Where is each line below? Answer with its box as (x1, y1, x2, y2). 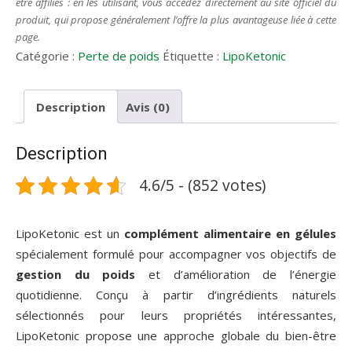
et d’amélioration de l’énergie (135, 266, 337, 283)
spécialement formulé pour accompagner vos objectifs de (16, 246, 336, 262)
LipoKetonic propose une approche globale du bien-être (16, 328, 336, 344)
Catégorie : (16, 48, 78, 64)
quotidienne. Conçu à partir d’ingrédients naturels (16, 287, 336, 303)
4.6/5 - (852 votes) (139, 174, 266, 196)
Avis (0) (126, 98, 170, 115)
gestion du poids (16, 266, 136, 283)
